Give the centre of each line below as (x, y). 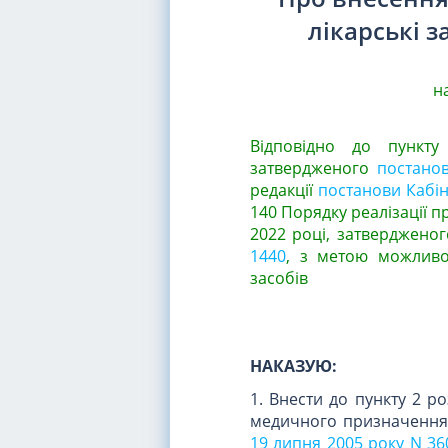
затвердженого (309, 167)
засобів (279, 277)
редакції (281, 189)
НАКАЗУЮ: (293, 365)
